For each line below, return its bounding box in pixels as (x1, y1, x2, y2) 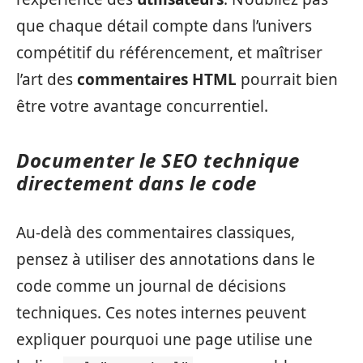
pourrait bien (237, 69, 338, 90)
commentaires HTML (77, 69, 237, 90)
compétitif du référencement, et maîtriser (16, 42, 322, 63)
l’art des (16, 69, 77, 90)
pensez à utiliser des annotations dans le (16, 248, 315, 270)
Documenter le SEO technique (16, 147, 300, 173)
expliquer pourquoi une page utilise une (16, 328, 313, 350)
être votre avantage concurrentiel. (16, 96, 268, 117)
